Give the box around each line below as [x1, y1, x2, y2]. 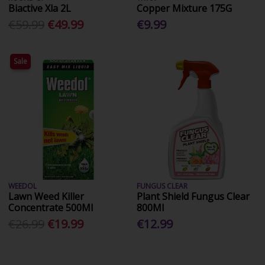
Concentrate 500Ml [8, 201, 93, 214]
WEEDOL [8, 180, 37, 191]
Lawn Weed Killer [8, 189, 85, 203]
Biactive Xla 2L [8, 1, 72, 15]
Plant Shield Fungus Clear [137, 189, 250, 203]
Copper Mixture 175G [137, 1, 232, 15]
